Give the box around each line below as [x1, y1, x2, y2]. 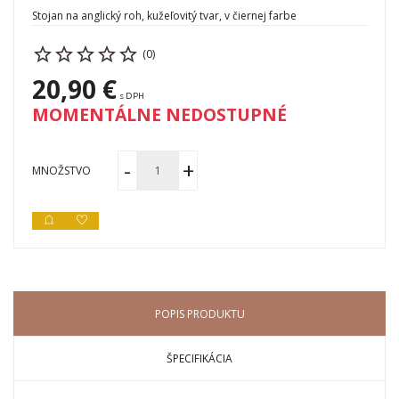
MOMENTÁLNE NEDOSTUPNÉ [32, 102, 287, 126]
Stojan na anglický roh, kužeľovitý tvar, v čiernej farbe [32, 8, 297, 23]
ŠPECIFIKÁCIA [167, 351, 232, 366]
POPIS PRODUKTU [154, 306, 245, 322]
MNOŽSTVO [32, 162, 91, 178]
